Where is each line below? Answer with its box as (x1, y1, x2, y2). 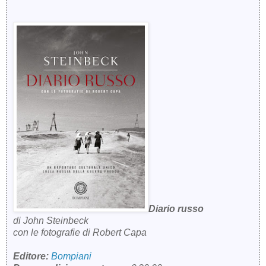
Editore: (13, 251, 51, 261)
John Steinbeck (23, 215, 88, 226)
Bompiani (51, 251, 91, 261)
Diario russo (148, 203, 204, 214)
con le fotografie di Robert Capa (13, 227, 147, 237)
